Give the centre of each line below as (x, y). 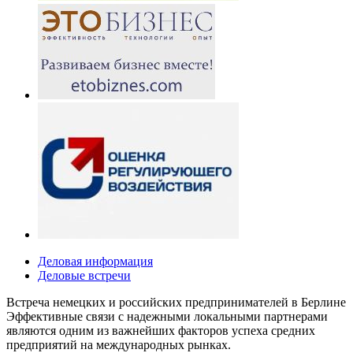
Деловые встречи (84, 275)
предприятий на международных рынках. (119, 345)
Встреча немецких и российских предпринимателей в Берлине (176, 302)
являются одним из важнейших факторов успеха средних (161, 331)
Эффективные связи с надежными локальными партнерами (167, 316)
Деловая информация (95, 261)
